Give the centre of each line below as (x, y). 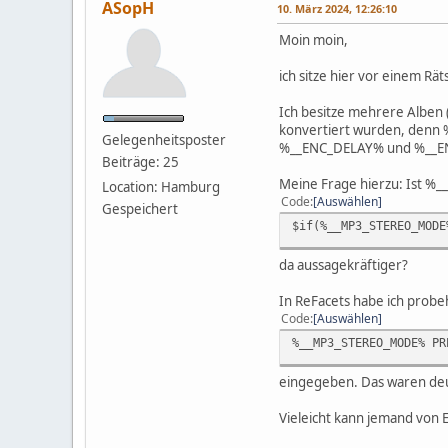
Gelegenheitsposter (164, 139)
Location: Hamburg (161, 186)
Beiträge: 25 (140, 161)
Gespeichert (140, 208)
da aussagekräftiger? (343, 264)
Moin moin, (313, 39)
